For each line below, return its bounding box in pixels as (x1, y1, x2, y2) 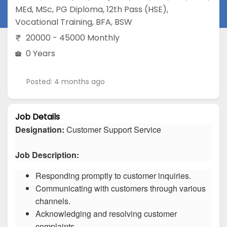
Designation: (15, 124, 66, 136)
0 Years (26, 47, 55, 59)
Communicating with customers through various (35, 182, 206, 195)
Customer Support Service (66, 124, 161, 136)
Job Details (15, 111, 60, 123)
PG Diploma (56, 3, 103, 15)
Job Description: (15, 149, 79, 161)
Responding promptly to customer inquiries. (35, 170, 191, 182)
